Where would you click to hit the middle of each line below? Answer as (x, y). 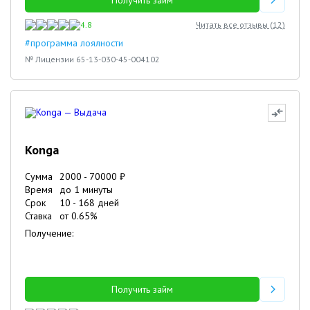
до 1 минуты (86, 190)
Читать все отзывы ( (234, 25)
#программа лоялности (74, 43)
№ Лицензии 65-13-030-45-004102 (92, 59)
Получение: (49, 233)
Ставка (38, 216)
